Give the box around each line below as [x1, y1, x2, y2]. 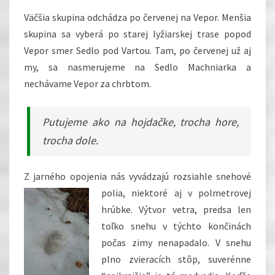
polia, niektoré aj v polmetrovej [101, 187, 251, 199]
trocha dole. [42, 133, 99, 148]
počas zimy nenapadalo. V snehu [101, 236, 251, 249]
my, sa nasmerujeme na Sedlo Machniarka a [24, 61, 251, 74]
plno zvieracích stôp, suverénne [101, 253, 251, 266]
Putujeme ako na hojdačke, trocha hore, [42, 115, 239, 130]
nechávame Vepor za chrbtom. [24, 77, 151, 90]
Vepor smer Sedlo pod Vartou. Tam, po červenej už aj [24, 44, 251, 57]
